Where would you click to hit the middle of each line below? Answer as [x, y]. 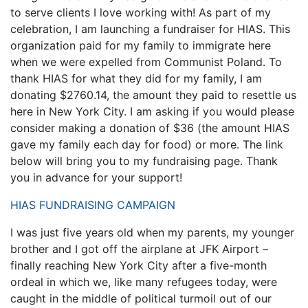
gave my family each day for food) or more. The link [147, 144]
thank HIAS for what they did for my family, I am [136, 78]
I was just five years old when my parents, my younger [152, 232]
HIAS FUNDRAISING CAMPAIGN [93, 205]
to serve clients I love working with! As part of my [141, 12]
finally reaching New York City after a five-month [139, 265]
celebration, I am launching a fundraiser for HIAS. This [150, 29]
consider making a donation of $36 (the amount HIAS [150, 128]
